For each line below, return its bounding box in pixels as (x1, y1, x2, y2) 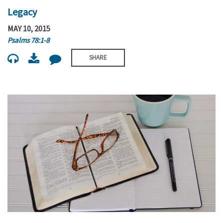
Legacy (7, 5, 37, 18)
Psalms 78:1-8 (7, 35, 49, 45)
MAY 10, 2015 (7, 23, 50, 34)
